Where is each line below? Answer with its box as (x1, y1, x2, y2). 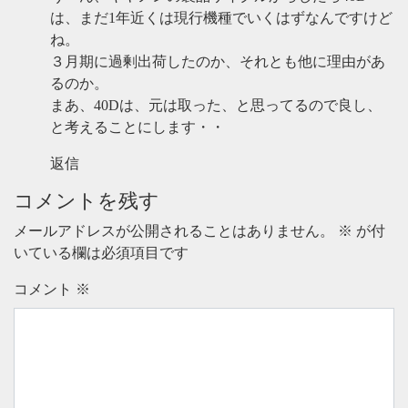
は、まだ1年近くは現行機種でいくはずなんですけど (50, 10, 393, 26)
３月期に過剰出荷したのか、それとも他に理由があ (50, 54, 385, 70)
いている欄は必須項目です (14, 245, 189, 261)
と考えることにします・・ (50, 119, 225, 136)
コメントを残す (14, 189, 159, 213)
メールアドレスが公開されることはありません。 (14, 223, 334, 240)
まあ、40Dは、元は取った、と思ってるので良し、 (50, 97, 382, 114)
